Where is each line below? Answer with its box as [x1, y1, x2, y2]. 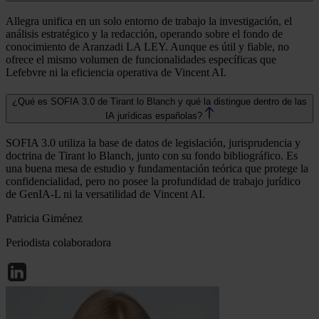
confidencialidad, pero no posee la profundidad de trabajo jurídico [6, 174, 300, 187]
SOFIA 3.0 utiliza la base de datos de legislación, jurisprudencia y [6, 136, 300, 149]
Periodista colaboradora [6, 236, 111, 249]
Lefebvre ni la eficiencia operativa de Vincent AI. [6, 66, 226, 79]
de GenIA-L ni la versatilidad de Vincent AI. [6, 187, 205, 200]
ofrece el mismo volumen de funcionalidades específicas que [6, 53, 276, 66]
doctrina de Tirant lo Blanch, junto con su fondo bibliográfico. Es [6, 149, 298, 162]
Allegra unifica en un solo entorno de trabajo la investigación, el [6, 15, 292, 28]
